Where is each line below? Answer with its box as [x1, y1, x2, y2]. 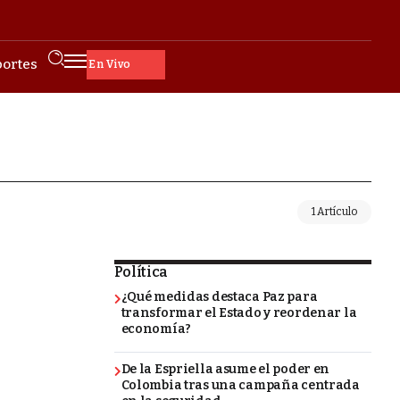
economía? [121, 321, 191, 337]
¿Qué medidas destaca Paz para [121, 289, 318, 304]
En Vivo [70, 58, 112, 71]
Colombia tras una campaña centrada [121, 377, 360, 393]
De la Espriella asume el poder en [121, 361, 330, 377]
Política [113, 263, 169, 280]
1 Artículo [312, 205, 357, 218]
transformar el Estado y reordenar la [121, 305, 357, 321]
